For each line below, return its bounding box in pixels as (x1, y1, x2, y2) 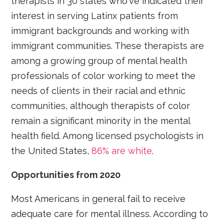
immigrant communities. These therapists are (11, 40, 204, 51)
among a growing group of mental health (11, 55, 187, 66)
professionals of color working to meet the (11, 70, 196, 81)
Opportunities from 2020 (11, 169, 121, 180)
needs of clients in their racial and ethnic (11, 85, 186, 96)
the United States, (11, 145, 92, 156)
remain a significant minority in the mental (11, 115, 190, 126)
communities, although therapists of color (11, 100, 190, 111)
